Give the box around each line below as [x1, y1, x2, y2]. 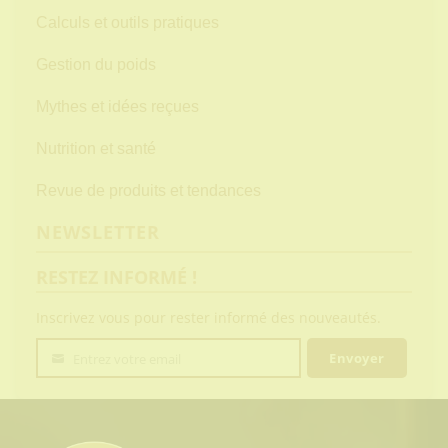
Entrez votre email [73, 350, 181, 369]
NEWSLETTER [36, 220, 160, 245]
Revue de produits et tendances [36, 182, 261, 200]
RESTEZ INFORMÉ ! [36, 265, 197, 290]
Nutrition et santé [36, 140, 156, 158]
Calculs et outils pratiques [36, 14, 219, 32]
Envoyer [329, 348, 385, 367]
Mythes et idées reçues [36, 98, 199, 116]
